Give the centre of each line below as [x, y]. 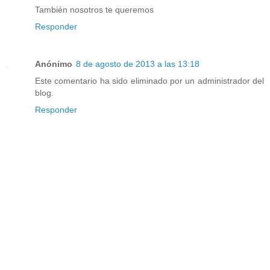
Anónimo [54, 64]
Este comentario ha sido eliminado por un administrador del [149, 81]
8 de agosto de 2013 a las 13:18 [138, 64]
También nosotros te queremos [94, 10]
